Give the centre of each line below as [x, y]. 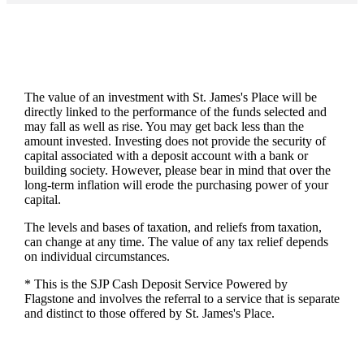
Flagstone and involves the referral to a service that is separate [182, 298]
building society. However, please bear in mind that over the [177, 170]
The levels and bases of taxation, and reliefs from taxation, [173, 227]
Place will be [282, 97]
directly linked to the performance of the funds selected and [175, 111]
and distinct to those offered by [104, 313]
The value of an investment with [108, 97]
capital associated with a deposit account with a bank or [166, 155]
